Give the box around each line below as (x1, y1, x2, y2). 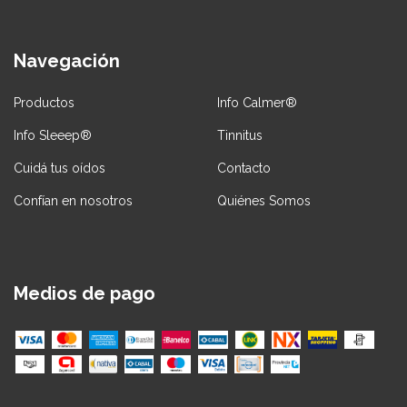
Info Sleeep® (14, 128, 92, 144)
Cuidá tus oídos (14, 161, 105, 176)
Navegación (14, 49, 120, 72)
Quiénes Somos (217, 194, 311, 209)
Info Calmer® (217, 95, 297, 111)
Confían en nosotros (14, 194, 133, 209)
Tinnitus (217, 128, 263, 144)
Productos (14, 95, 74, 111)
